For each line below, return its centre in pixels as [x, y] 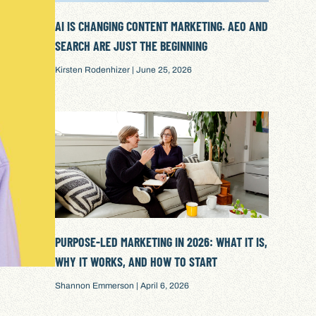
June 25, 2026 [163, 69]
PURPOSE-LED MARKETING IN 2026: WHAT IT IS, [162, 242]
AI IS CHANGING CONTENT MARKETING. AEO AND [162, 26]
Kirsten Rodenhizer [94, 69]
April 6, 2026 [164, 285]
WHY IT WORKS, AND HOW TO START [136, 261]
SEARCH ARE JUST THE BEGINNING [132, 45]
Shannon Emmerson [96, 285]
